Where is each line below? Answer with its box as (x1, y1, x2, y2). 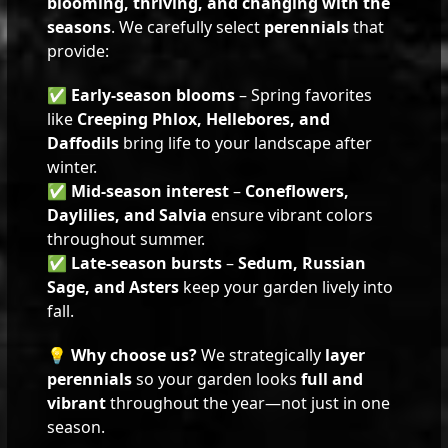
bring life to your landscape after (119, 131, 373, 154)
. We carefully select (111, 15, 265, 38)
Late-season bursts (71, 251, 223, 274)
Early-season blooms (71, 83, 236, 106)
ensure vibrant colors (207, 203, 374, 226)
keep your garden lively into (179, 275, 394, 298)
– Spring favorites (235, 83, 373, 106)
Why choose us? (71, 343, 198, 366)
